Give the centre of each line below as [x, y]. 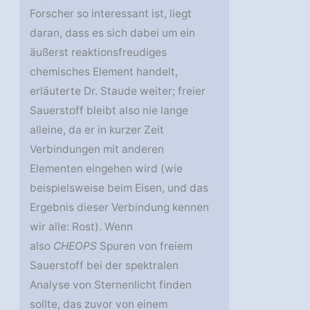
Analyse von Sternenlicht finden [111, 285]
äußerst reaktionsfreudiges [99, 53]
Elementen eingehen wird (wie [107, 169]
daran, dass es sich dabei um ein [113, 33]
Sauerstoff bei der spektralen [104, 266]
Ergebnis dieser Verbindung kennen [120, 208]
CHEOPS [75, 246]
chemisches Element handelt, [104, 72]
